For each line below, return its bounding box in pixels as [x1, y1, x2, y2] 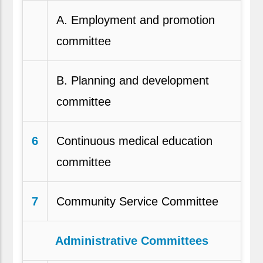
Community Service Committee [56, 194, 218, 208]
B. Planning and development [56, 73, 209, 87]
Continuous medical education [56, 134, 213, 147]
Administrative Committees [55, 234, 208, 247]
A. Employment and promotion [56, 13, 215, 26]
